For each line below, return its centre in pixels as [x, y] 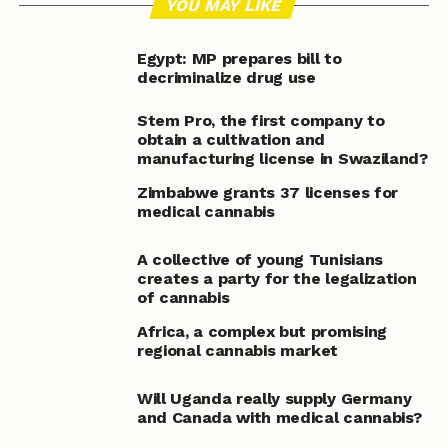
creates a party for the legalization [276, 278]
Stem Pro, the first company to [260, 120]
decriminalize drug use [226, 78]
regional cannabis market [237, 350]
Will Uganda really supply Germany [274, 399]
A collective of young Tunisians [259, 259]
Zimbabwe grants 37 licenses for [267, 192]
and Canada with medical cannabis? [279, 418]
